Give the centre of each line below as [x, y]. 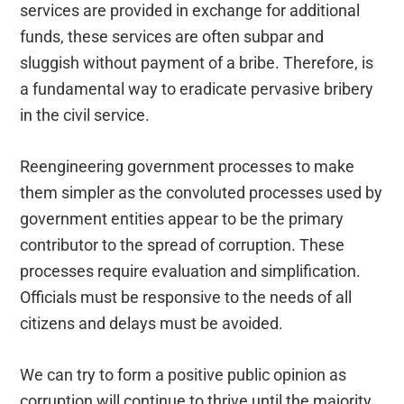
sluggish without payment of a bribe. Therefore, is [197, 63]
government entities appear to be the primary [182, 219]
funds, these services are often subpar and [172, 37]
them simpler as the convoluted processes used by [202, 193]
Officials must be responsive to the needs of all [186, 298]
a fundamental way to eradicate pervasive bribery [197, 89]
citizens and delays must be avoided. [152, 324]
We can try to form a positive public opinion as [184, 375]
